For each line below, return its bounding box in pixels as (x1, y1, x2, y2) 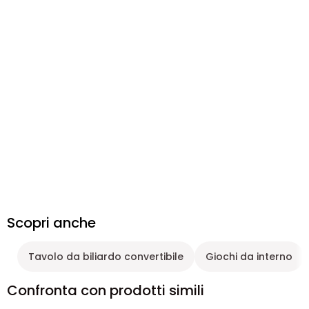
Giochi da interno (206, 250, 292, 263)
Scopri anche (7, 213, 96, 232)
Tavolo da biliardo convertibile (28, 250, 183, 263)
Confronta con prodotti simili (7, 281, 204, 300)
